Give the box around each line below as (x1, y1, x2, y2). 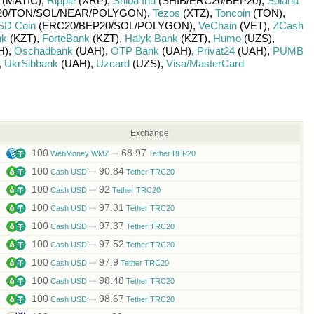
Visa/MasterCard (165, 57, 244, 69)
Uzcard (95, 57, 130, 69)
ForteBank (41, 32, 90, 44)
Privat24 (196, 45, 235, 57)
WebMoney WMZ (48, 149, 111, 158)
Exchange (130, 128, 170, 138)
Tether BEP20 (146, 149, 196, 158)
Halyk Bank (124, 32, 178, 44)
